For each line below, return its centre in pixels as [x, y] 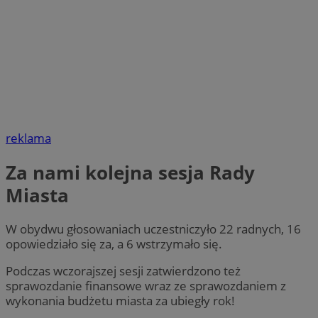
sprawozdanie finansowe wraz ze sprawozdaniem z [146, 286]
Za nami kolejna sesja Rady [130, 172]
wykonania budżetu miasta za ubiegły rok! [120, 301]
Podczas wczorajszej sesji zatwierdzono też [123, 271]
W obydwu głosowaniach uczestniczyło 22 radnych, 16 [153, 229]
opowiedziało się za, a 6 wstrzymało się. [114, 244]
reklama [28, 138]
